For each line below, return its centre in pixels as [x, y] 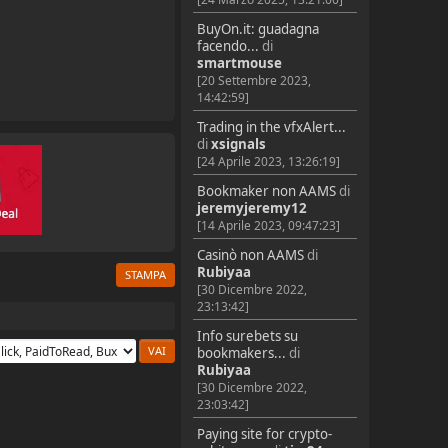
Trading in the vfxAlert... [271, 127]
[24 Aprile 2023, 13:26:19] [268, 162]
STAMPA [145, 274]
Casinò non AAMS [250, 254]
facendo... [227, 46]
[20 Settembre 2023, [253, 81]
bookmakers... [241, 352]
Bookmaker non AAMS [266, 191]
